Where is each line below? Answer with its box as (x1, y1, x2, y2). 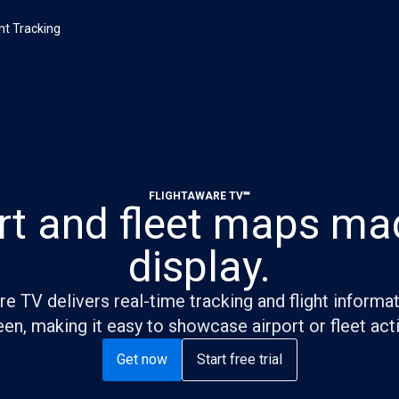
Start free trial (196, 351, 282, 368)
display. (128, 241, 271, 292)
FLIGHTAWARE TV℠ (149, 190, 250, 202)
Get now (116, 351, 167, 368)
